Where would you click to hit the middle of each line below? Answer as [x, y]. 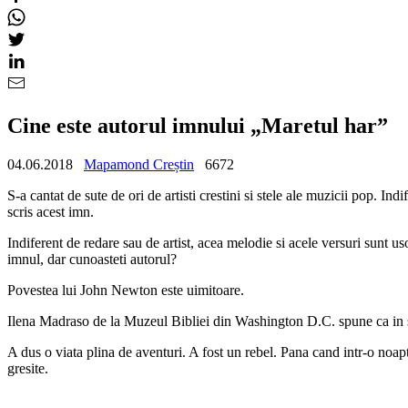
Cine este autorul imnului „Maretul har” [198, 125]
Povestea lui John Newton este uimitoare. [126, 290]
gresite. [28, 368]
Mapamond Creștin [139, 164]
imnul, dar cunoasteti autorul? [92, 259]
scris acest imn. [51, 211]
